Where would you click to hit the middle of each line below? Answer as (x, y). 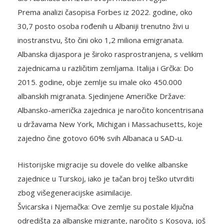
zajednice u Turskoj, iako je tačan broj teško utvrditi (106, 179)
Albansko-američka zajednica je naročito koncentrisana (110, 110)
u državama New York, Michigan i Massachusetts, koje (110, 124)
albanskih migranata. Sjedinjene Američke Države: (101, 96)
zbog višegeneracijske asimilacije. (75, 193)
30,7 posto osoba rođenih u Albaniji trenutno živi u (103, 26)
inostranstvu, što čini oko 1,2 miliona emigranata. (100, 40)
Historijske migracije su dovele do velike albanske (103, 165)
